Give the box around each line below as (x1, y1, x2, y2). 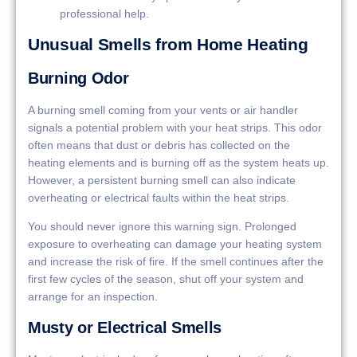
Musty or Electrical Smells (28, 318, 222, 336)
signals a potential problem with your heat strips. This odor (28, 121, 322, 135)
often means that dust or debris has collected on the (28, 139, 290, 152)
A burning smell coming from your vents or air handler (28, 104, 298, 117)
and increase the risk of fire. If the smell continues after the (28, 255, 324, 269)
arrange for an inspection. (28, 290, 158, 304)
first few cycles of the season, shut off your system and (28, 273, 304, 286)
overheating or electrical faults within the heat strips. (28, 191, 289, 205)
